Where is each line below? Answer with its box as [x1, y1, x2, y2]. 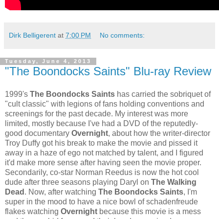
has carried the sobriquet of [115, 90, 211, 99]
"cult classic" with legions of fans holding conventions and [5, 100, 204, 109]
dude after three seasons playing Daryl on [5, 178, 151, 187]
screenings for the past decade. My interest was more [5, 109, 188, 118]
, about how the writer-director [108, 129, 210, 138]
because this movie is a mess [97, 207, 201, 216]
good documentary [5, 129, 71, 138]
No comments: [100, 31, 145, 39]
